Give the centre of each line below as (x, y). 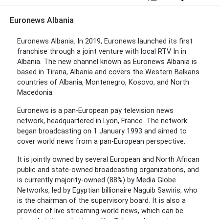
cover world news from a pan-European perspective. (101, 142)
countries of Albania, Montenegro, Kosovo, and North (103, 83)
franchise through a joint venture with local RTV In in (102, 52)
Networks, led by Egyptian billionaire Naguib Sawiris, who (107, 191)
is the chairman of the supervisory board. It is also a (101, 201)
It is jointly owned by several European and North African (108, 160)
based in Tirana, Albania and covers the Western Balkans (108, 72)
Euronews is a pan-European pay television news (95, 111)
